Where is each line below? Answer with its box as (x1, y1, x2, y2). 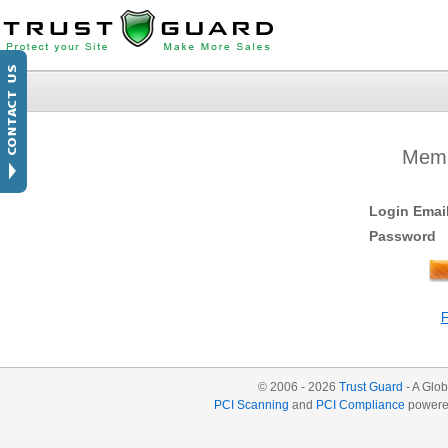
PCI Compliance (316, 398, 406, 412)
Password (369, 228, 436, 244)
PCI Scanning (214, 398, 290, 412)
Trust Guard (339, 380, 403, 394)
